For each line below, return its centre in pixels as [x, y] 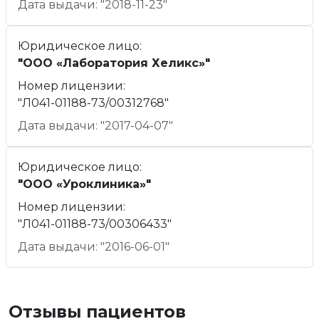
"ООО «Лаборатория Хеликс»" [114, 63]
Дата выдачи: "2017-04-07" [95, 126]
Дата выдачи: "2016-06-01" [94, 247]
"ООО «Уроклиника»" [84, 184]
